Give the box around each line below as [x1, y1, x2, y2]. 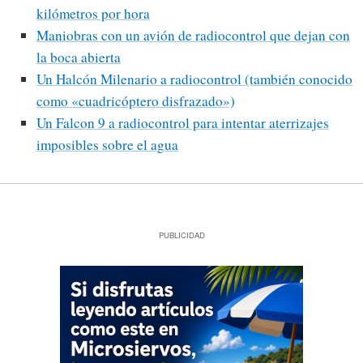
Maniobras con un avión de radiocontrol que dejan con [36, 26, 350, 45]
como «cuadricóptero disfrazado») [36, 92, 235, 111]
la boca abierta [36, 48, 121, 67]
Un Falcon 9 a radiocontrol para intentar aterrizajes [36, 113, 329, 133]
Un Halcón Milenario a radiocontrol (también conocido [36, 70, 352, 89]
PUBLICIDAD [158, 228, 205, 241]
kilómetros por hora [36, 4, 150, 23]
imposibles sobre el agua [36, 135, 178, 155]
